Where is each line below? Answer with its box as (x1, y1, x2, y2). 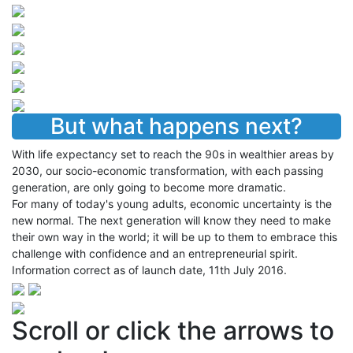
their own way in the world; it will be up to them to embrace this (12, 230, 337, 243)
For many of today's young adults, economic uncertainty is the (12, 197, 332, 210)
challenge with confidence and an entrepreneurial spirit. (12, 247, 298, 260)
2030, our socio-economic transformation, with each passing (12, 164, 324, 177)
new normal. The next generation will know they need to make (12, 214, 331, 227)
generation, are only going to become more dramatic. (12, 180, 286, 194)
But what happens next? (50, 113, 303, 139)
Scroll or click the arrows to (12, 315, 334, 346)
